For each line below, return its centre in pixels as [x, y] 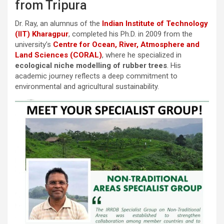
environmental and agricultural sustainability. [87, 86]
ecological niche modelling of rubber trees [91, 65]
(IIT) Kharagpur [42, 34]
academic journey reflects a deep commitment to [96, 76]
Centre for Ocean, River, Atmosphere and [126, 44]
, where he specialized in [142, 55]
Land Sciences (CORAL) [58, 55]
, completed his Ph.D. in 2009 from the [130, 34]
